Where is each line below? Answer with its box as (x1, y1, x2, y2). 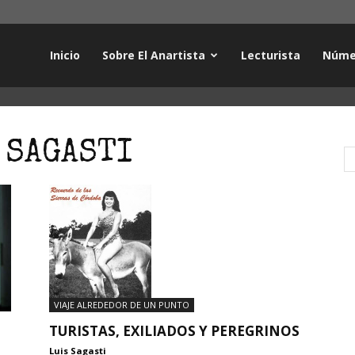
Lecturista (241, 48, 300, 63)
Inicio (50, 48, 80, 63)
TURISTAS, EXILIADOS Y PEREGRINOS (49, 321, 300, 340)
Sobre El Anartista (102, 48, 205, 63)
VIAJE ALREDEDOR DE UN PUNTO (54, 298, 189, 311)
